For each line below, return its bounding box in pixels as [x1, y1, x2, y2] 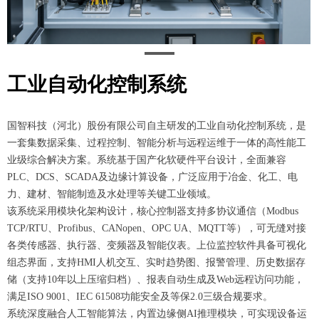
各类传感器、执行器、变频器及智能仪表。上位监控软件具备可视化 [7, 240, 306, 251]
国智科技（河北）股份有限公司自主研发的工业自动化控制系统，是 [7, 120, 306, 131]
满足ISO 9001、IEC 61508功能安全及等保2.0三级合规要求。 [7, 291, 273, 302]
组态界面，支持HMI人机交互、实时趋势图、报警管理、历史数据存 [7, 257, 305, 268]
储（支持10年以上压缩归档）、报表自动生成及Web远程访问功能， [7, 274, 304, 285]
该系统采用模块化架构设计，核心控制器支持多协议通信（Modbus [7, 206, 298, 216]
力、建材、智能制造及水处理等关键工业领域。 [7, 189, 216, 199]
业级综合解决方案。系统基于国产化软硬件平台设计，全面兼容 [7, 155, 286, 165]
